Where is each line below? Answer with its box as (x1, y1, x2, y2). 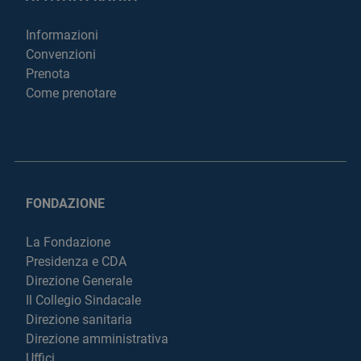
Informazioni (26, 27, 98, 43)
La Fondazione (26, 234, 110, 250)
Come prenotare (26, 85, 116, 101)
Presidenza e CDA (26, 254, 127, 269)
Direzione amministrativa (26, 331, 168, 346)
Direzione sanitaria (26, 312, 132, 327)
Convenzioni (26, 47, 96, 62)
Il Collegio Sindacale (26, 293, 141, 308)
